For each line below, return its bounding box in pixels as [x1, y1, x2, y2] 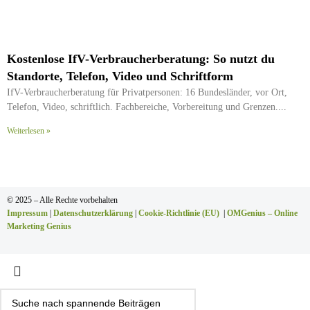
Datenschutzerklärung [53, 208, 133, 218]
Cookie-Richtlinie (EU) [138, 208, 219, 218]
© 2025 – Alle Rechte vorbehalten [7, 194, 118, 205]
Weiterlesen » [7, 125, 51, 136]
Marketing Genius [7, 221, 71, 231]
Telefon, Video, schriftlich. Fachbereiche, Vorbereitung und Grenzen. [7, 101, 278, 112]
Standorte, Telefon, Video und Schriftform [7, 69, 233, 83]
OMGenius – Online [227, 208, 298, 218]
